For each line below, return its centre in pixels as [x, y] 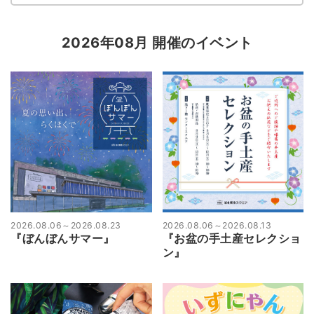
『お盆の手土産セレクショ [232, 239]
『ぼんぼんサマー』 [63, 239]
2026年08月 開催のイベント [157, 42]
